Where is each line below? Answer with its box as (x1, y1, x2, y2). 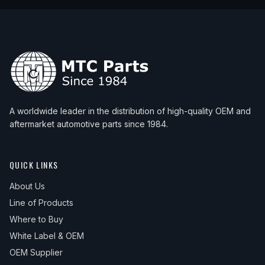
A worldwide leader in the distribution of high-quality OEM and (9, 106, 251, 116)
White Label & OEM (9, 231, 84, 241)
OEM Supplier (9, 247, 63, 257)
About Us (9, 181, 45, 191)
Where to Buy (9, 214, 63, 224)
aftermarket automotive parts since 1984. (9, 119, 168, 129)
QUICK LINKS (9, 159, 59, 171)
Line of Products (9, 198, 73, 208)
